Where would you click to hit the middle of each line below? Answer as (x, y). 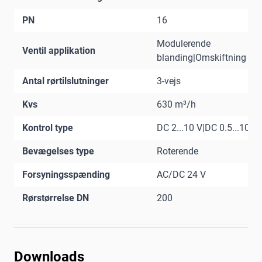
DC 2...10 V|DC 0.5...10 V (207, 128)
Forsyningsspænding (66, 175)
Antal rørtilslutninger (65, 81)
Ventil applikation (59, 51)
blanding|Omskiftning (201, 58)
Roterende (177, 151)
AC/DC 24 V (181, 175)
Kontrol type (48, 128)
